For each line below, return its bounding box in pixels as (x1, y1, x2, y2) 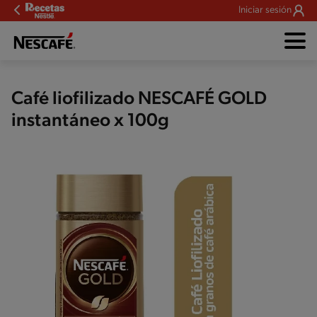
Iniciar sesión (238, 5, 292, 16)
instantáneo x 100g (11, 112, 169, 131)
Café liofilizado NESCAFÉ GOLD (11, 90, 267, 109)
